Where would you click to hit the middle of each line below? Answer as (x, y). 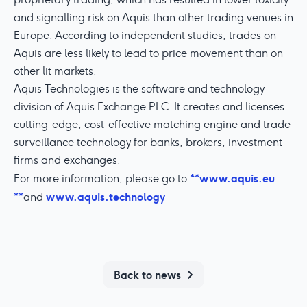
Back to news (147, 274)
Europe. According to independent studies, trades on (145, 35)
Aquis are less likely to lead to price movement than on (148, 53)
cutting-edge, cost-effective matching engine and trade (152, 124)
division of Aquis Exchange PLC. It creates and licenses (149, 107)
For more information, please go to (102, 179)
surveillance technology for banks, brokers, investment (148, 142)
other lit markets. (55, 71)
